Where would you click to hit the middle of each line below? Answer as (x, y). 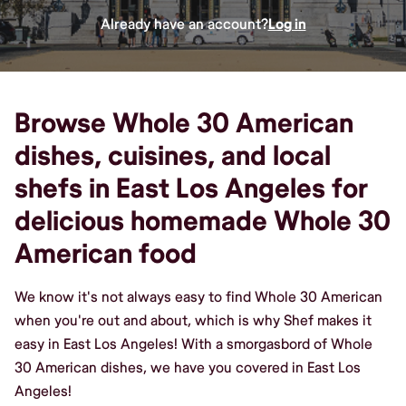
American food (106, 254)
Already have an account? (184, 24)
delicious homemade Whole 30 (203, 221)
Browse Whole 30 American (184, 123)
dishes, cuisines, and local (173, 156)
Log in (287, 24)
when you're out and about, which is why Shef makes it (193, 320)
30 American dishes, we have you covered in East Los (188, 367)
